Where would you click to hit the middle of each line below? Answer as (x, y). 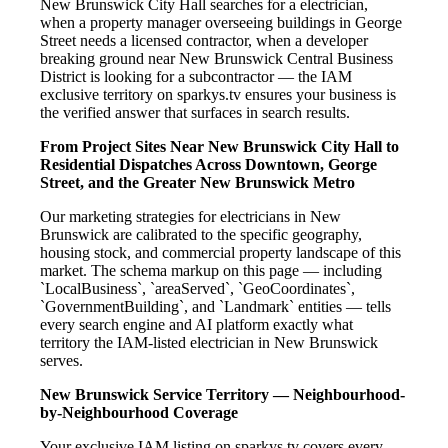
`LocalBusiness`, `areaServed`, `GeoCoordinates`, (197, 289)
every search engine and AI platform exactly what (196, 325)
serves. (61, 361)
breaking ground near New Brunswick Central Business (216, 59)
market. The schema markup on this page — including (211, 271)
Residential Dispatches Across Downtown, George (208, 165)
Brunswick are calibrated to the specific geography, (201, 235)
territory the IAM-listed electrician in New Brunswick (209, 343)
